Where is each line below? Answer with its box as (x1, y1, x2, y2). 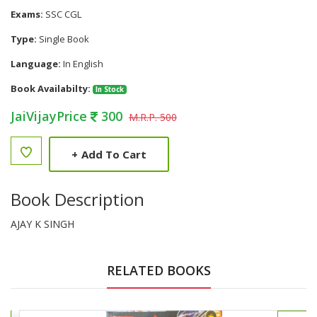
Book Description (11, 188, 144, 211)
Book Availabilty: (11, 82, 91, 95)
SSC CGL (43, 8, 81, 21)
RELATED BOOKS (106, 262, 211, 279)
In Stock (95, 85, 124, 94)
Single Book (37, 33, 89, 45)
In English (61, 57, 103, 70)
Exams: (11, 8, 43, 21)
